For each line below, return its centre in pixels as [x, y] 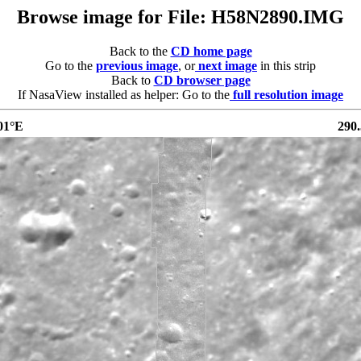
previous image [137, 65]
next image [228, 65]
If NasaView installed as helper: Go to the [124, 94]
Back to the [140, 51]
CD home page [211, 51]
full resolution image [288, 94]
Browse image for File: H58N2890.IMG [180, 17]
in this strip [286, 65]
